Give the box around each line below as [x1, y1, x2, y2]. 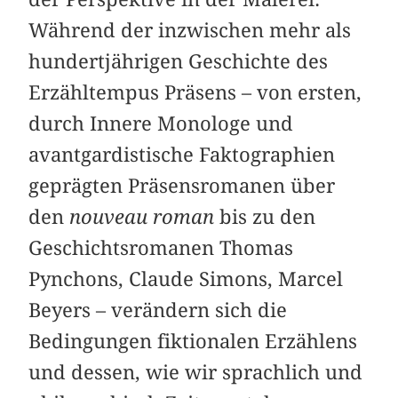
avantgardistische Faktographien [28, 142, 336, 166]
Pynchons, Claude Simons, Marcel [28, 267, 344, 291]
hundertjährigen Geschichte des [28, 49, 329, 73]
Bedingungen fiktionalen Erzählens [28, 329, 358, 353]
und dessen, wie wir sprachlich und [28, 360, 363, 384]
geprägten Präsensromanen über [28, 173, 336, 197]
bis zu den [214, 204, 316, 228]
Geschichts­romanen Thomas [28, 235, 294, 259]
